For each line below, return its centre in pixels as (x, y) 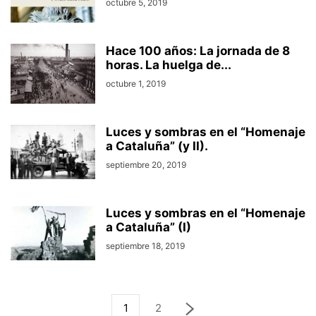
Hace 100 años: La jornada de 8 (198, 51)
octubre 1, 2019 (136, 84)
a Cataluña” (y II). (157, 146)
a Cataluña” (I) (148, 227)
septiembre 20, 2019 (146, 165)
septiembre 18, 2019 (145, 246)
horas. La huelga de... (169, 65)
